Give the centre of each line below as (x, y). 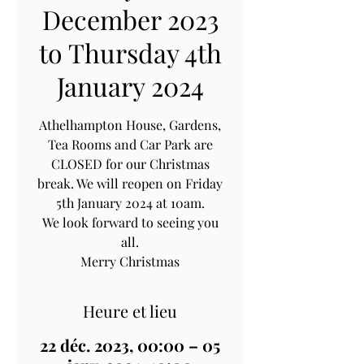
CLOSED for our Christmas (130, 163)
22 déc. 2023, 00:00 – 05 (130, 344)
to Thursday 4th (130, 52)
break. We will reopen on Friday (130, 183)
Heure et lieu (130, 310)
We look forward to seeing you (130, 222)
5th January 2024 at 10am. (130, 202)
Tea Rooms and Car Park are (130, 144)
